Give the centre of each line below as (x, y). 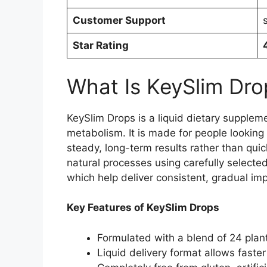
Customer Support (119, 21)
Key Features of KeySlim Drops (143, 208)
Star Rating (100, 46)
